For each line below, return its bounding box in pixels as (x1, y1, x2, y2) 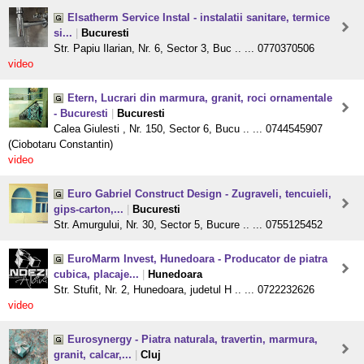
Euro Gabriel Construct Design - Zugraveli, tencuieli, (67, 188, 331, 201)
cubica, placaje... (54, 268, 139, 281)
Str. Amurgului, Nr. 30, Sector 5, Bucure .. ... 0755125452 (54, 219, 323, 232)
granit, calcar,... (54, 349, 132, 362)
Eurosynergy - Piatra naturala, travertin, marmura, (67, 333, 318, 346)
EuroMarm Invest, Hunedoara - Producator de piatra (67, 253, 327, 266)
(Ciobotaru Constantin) (8, 138, 113, 151)
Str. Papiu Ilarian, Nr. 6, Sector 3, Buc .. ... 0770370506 (54, 42, 314, 55)
